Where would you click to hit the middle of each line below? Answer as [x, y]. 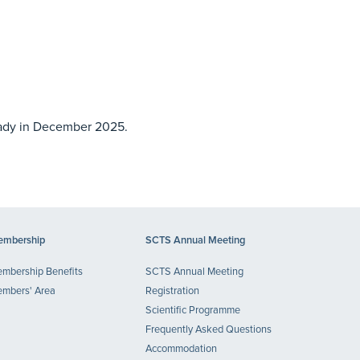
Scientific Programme [193, 311]
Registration [172, 291]
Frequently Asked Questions [209, 330]
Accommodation [181, 349]
